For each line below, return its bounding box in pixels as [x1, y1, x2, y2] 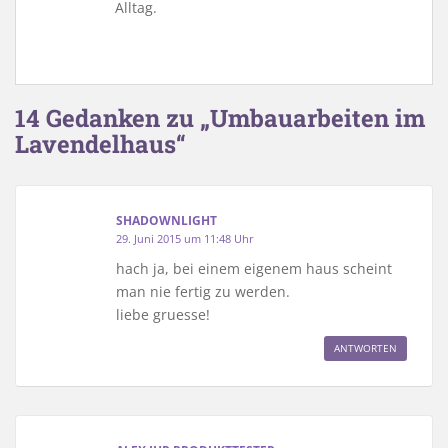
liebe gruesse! [116, 304, 210, 324]
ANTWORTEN [334, 340, 397, 355]
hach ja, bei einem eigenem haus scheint [116, 258, 392, 278]
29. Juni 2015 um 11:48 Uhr [116, 230, 254, 246]
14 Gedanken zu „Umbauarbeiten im [15, 101, 425, 134]
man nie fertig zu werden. [116, 281, 290, 301]
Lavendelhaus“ [15, 127, 186, 160]
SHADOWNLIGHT [116, 211, 217, 229]
